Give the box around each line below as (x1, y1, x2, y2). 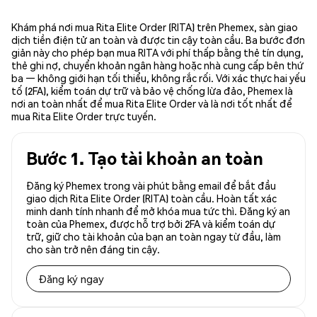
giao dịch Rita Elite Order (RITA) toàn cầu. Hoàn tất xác (26, 192, 277, 205)
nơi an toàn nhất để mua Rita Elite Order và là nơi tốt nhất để (11, 97, 292, 110)
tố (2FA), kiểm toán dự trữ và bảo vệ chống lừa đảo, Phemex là (11, 84, 293, 98)
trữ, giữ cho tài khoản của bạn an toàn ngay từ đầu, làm (26, 230, 281, 243)
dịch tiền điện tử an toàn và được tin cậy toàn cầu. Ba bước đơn (11, 33, 305, 47)
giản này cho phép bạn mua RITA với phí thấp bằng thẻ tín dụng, (11, 46, 304, 59)
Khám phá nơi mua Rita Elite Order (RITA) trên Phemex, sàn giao (11, 21, 298, 34)
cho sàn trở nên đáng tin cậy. (26, 243, 160, 256)
